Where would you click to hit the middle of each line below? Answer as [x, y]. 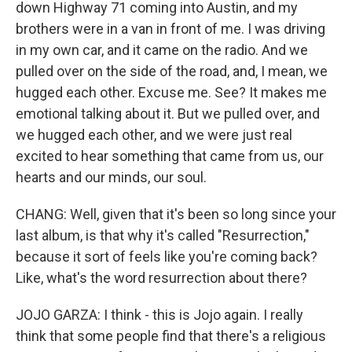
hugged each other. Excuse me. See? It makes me [171, 92]
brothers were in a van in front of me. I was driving [170, 29]
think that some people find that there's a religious [171, 336]
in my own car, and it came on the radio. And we [162, 50]
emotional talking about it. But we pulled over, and [168, 114]
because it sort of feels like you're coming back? [167, 257]
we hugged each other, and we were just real [154, 135]
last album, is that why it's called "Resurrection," [163, 235]
